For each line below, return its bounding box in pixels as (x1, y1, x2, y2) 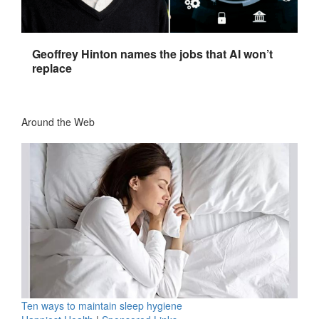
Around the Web (21, 115, 95, 129)
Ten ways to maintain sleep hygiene (21, 298, 182, 313)
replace (32, 60, 72, 76)
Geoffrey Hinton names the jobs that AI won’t (32, 46, 273, 62)
